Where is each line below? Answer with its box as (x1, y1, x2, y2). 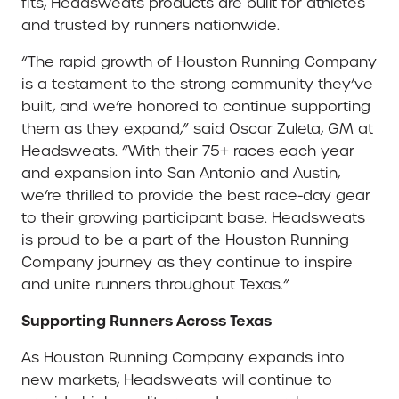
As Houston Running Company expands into (21, 347, 345, 367)
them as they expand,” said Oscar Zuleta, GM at (21, 118, 373, 138)
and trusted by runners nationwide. (21, 15, 280, 35)
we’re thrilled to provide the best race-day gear (21, 185, 370, 205)
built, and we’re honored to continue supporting (21, 96, 370, 116)
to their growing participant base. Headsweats (21, 208, 365, 227)
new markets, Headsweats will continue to (21, 370, 332, 389)
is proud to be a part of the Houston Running (21, 230, 349, 249)
